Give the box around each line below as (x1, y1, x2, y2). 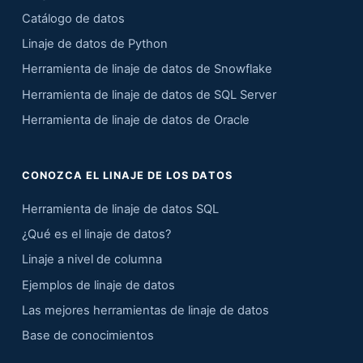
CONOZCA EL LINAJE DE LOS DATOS (21, 169, 233, 181)
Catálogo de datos (21, 11, 125, 26)
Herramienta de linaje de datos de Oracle (21, 112, 250, 127)
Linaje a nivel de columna (21, 252, 162, 267)
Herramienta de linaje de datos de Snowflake (21, 62, 272, 77)
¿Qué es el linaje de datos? (21, 227, 171, 242)
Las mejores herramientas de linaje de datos (21, 302, 269, 318)
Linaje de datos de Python (21, 36, 168, 52)
